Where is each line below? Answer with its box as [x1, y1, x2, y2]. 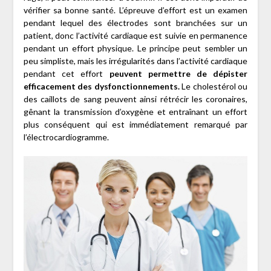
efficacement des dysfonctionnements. [23, 81, 180, 92]
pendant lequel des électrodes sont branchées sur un [23, 18, 248, 28]
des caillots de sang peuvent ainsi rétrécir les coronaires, [23, 94, 248, 105]
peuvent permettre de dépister [109, 68, 248, 79]
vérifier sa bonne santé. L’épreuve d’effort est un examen [23, 5, 248, 16]
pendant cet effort [23, 68, 109, 79]
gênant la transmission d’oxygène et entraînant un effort [23, 106, 248, 117]
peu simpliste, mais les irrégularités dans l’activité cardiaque [23, 56, 248, 67]
